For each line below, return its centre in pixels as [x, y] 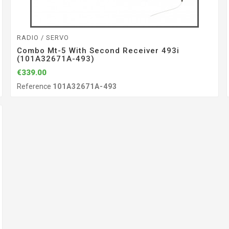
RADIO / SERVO [43, 38]
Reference [35, 87]
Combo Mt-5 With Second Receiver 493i [98, 51]
